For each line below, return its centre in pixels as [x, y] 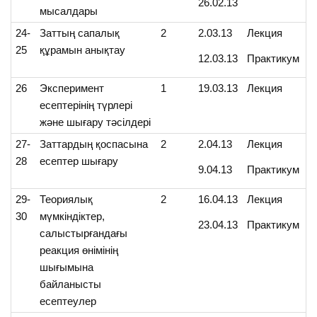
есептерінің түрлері [86, 105]
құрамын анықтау [83, 50]
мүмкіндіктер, [73, 217]
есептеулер [68, 301]
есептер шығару [79, 161]
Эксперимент [72, 88]
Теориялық [67, 200]
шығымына [67, 267]
